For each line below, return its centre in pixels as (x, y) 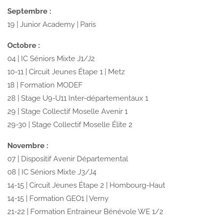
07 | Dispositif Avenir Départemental (68, 159)
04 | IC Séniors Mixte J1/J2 (51, 58)
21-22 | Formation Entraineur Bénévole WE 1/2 (85, 211)
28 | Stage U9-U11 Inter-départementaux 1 (78, 98)
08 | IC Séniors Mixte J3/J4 (52, 172)
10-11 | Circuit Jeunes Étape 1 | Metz (66, 72)
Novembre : (28, 145)
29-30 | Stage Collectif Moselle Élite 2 (70, 124)
